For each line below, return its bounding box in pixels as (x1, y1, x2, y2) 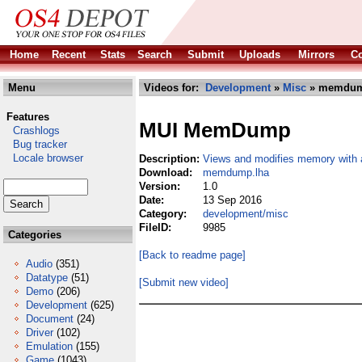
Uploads (239, 48, 280, 61)
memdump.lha (203, 166, 269, 179)
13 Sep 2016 (203, 194, 262, 206)
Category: (139, 208, 190, 220)
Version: (139, 180, 183, 192)
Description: (139, 153, 203, 165)
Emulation (26, 340, 73, 352)
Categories (5, 229, 61, 241)
